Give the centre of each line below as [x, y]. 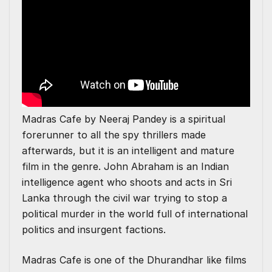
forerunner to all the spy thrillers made [114, 135]
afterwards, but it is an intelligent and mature [128, 151]
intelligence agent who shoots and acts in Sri [127, 182]
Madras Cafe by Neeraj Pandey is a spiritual [124, 119]
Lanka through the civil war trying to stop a [124, 198]
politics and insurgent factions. [94, 230]
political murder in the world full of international [135, 214]
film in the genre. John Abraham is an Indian [125, 167]
